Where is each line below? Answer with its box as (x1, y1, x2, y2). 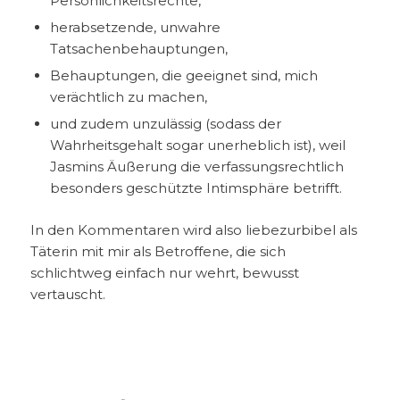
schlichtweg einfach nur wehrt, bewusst (29, 263, 299, 281)
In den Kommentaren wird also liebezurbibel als (29, 221, 357, 238)
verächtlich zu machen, (49, 87, 207, 105)
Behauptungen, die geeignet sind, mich (49, 66, 318, 84)
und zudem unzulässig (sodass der (49, 114, 281, 132)
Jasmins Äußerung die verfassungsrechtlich (49, 157, 344, 175)
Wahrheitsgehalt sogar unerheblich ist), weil (49, 136, 346, 154)
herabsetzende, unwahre (49, 18, 221, 36)
